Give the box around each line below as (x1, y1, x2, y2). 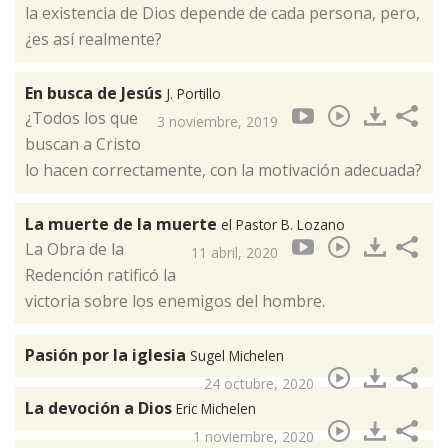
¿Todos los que (25, 107, 138, 130)
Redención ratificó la (25, 264, 176, 287)
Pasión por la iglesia (25, 344, 190, 367)
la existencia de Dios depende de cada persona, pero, (25, 2, 420, 25)
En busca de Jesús (25, 82, 166, 105)
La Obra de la (25, 238, 124, 261)
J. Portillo (166, 84, 221, 104)
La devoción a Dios (25, 397, 176, 420)
